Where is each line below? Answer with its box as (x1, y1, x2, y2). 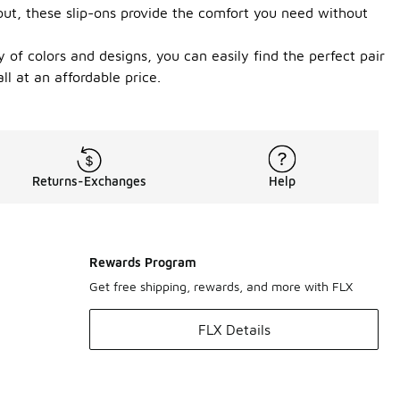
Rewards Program (89, 254, 196, 270)
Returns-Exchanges (32, 173, 146, 188)
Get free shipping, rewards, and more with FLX (89, 279, 353, 294)
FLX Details (197, 321, 271, 337)
